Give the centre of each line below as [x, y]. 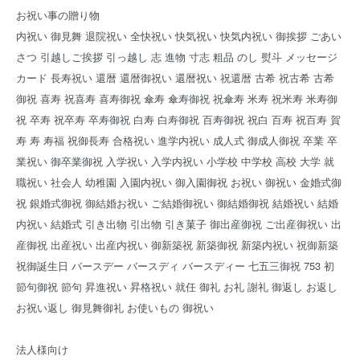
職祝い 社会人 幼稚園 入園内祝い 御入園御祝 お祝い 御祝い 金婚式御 [179, 182]
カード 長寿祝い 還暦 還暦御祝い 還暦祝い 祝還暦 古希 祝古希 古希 [175, 78]
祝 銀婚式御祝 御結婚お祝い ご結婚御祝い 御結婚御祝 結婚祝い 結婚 [177, 203]
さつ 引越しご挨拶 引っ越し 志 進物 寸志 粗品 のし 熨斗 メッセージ [177, 57]
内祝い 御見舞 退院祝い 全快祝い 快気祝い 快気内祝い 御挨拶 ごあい [179, 36]
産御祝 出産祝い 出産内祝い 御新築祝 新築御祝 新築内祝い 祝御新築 [177, 245]
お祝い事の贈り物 [58, 15]
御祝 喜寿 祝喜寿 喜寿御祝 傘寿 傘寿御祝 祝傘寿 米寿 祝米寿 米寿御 [177, 98]
